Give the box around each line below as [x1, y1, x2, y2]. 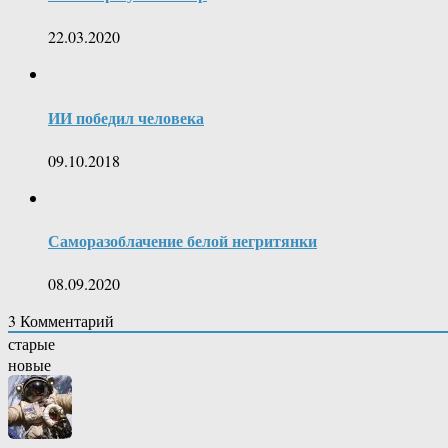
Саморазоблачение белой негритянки [48, 229, 317, 253]
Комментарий [16, 310, 114, 332]
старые [8, 333, 55, 355]
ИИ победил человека [48, 105, 204, 129]
